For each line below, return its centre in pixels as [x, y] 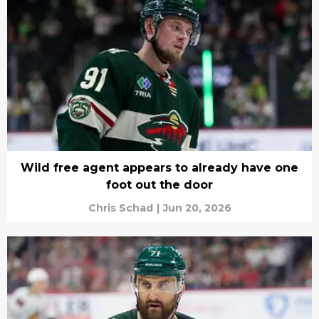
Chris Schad [120, 208]
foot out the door [159, 184]
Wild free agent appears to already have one [159, 167]
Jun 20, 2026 [197, 208]
